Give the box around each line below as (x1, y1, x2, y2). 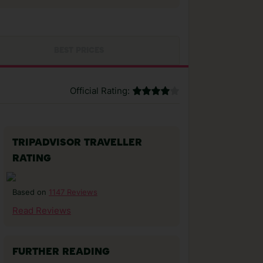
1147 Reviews (49, 187, 97, 197)
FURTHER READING (12, 247, 110, 257)
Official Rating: (70, 86, 130, 96)
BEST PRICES (53, 47, 104, 55)
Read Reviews (12, 205, 71, 216)
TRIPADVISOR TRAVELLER (12, 138, 142, 148)
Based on (12, 188, 49, 197)
